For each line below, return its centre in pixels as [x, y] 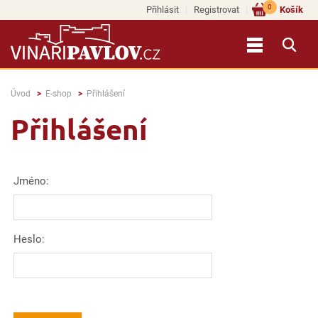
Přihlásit [163, 10]
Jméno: [31, 181]
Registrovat [216, 10]
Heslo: [29, 239]
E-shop [59, 94]
